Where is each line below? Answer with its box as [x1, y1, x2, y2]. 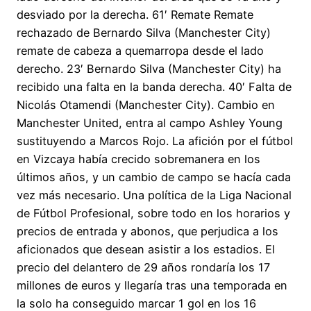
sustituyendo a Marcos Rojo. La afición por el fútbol [17, 133, 293, 148]
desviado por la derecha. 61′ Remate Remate [17, 7, 253, 22]
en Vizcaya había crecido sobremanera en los [17, 151, 260, 166]
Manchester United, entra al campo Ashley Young [17, 115, 283, 130]
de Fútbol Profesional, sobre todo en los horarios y [17, 205, 290, 220]
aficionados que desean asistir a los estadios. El [17, 242, 275, 256]
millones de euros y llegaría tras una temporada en [17, 278, 287, 292]
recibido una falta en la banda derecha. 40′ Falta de [17, 79, 292, 94]
